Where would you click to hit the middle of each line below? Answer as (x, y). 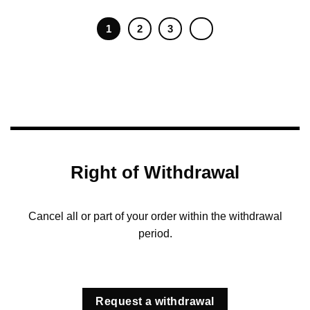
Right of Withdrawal (155, 173)
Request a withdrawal (155, 302)
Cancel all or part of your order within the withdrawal (155, 216)
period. (155, 233)
